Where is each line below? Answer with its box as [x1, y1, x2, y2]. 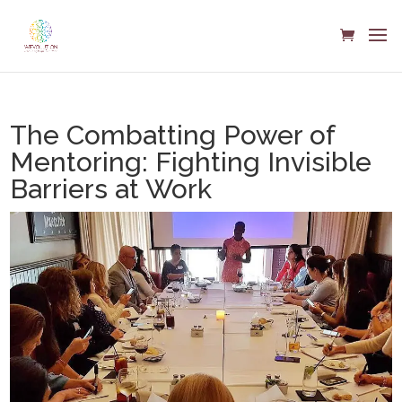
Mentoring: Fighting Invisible [10, 146, 372, 178]
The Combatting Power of [10, 119, 336, 151]
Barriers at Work [10, 173, 213, 205]
